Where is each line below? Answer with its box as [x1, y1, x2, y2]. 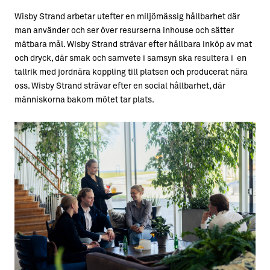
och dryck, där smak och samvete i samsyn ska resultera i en [14, 54, 246, 63]
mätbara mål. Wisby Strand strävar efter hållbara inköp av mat [14, 40, 252, 49]
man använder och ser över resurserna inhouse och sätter [14, 27, 234, 35]
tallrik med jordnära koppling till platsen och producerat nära [14, 68, 248, 77]
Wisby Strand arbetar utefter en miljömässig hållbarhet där [14, 13, 240, 21]
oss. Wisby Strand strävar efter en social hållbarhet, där [14, 82, 225, 90]
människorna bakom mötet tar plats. [14, 96, 154, 104]
